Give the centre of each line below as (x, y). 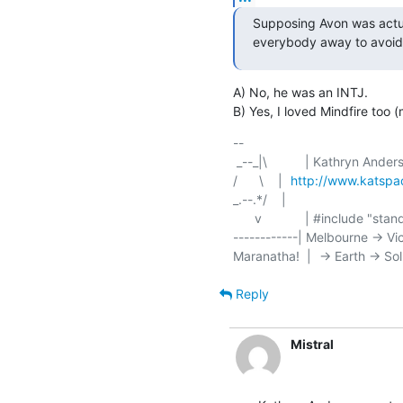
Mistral (312, 344)
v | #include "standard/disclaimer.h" (243, 218)
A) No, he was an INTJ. (300, 92)
